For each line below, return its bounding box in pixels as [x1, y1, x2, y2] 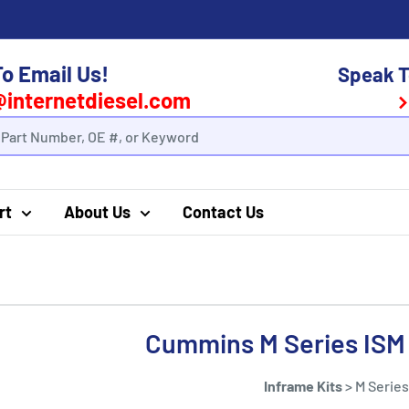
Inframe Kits [263, 377, 345, 394]
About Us [64, 202, 131, 222]
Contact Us [183, 202, 264, 222]
